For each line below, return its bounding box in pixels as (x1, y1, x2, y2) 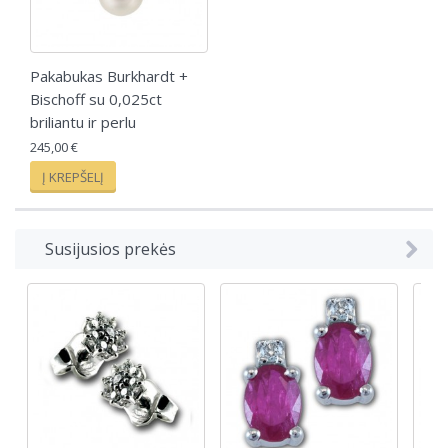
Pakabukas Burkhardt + (30, 65, 188, 86)
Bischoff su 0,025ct (30, 88, 162, 109)
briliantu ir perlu (30, 111, 136, 132)
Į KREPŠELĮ (42, 167, 104, 186)
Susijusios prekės (45, 237, 176, 260)
